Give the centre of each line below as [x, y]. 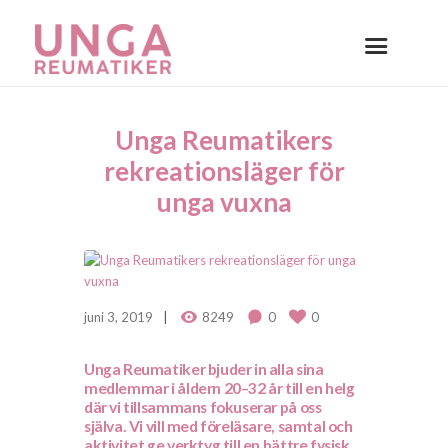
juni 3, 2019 [118, 317]
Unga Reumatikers [224, 139]
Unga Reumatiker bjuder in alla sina [204, 369]
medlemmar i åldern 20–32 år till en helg [219, 388]
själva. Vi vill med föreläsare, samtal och [218, 426]
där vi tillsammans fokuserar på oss [203, 407]
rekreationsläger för [224, 170]
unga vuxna [224, 201]
